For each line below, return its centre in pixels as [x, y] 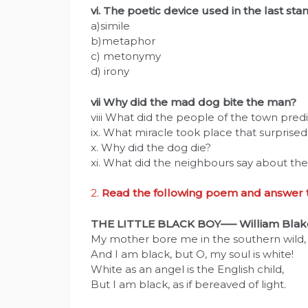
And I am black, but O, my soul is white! [192, 254]
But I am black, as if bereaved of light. [188, 284]
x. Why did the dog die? [151, 147]
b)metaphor [123, 41]
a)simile [110, 26]
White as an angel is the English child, [187, 269]
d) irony [110, 71]
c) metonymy [126, 56]
